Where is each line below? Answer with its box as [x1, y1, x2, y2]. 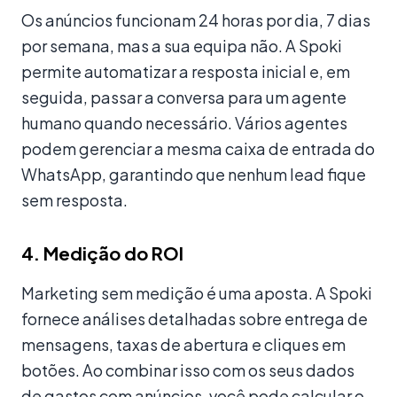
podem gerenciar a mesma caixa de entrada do [21, 138, 375, 160]
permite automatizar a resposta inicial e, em [21, 61, 350, 82]
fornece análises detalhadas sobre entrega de [21, 308, 368, 330]
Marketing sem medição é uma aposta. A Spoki [21, 283, 372, 304]
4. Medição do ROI [21, 242, 183, 265]
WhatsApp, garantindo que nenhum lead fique [21, 164, 366, 185]
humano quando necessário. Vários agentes [21, 113, 347, 134]
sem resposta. [21, 190, 128, 211]
